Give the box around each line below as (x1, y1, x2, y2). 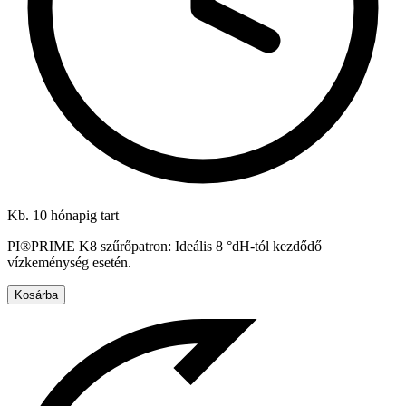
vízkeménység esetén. (7, 255, 131, 271)
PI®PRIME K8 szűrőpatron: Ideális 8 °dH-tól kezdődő (7, 238, 322, 255)
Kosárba (14, 288, 58, 303)
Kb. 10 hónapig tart (7, 208, 119, 224)
